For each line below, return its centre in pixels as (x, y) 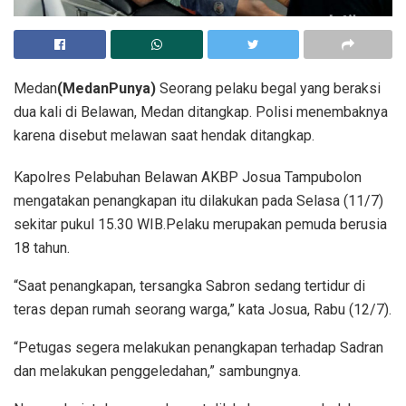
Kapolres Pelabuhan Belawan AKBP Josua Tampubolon (188, 178)
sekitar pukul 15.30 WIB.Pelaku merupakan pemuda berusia (200, 225)
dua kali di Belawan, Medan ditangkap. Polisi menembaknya (201, 112)
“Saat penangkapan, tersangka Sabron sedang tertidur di (189, 286)
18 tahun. (42, 248)
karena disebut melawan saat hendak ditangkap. (164, 136)
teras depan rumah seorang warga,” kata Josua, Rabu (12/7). (203, 310)
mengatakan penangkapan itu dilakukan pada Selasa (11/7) (198, 201)
